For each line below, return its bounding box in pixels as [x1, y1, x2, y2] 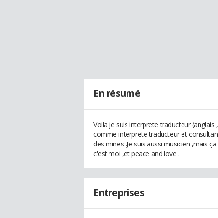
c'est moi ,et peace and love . [93, 149, 180, 158]
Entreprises [93, 186, 145, 199]
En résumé [93, 87, 141, 100]
